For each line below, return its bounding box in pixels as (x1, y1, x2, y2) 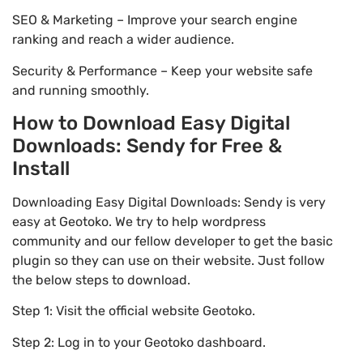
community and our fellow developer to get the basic (12, 233, 333, 249)
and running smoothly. (12, 82, 149, 98)
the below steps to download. (12, 271, 190, 288)
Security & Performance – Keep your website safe (12, 62, 313, 79)
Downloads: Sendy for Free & (12, 134, 282, 157)
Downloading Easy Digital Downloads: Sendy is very (12, 194, 326, 210)
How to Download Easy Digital (12, 111, 290, 135)
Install (12, 156, 70, 180)
